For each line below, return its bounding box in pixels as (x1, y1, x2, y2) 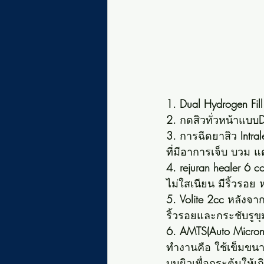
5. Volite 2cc (166, 192, 224, 206)
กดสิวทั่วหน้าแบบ (180, 112, 259, 127)
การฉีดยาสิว (176, 128, 240, 143)
